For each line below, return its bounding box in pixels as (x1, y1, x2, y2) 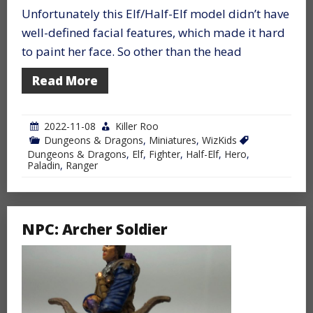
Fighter (149, 147, 180, 161)
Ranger (66, 158, 98, 172)
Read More (32, 72, 98, 89)
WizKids (202, 133, 237, 147)
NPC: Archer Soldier (22, 219, 168, 239)
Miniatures (149, 133, 196, 147)
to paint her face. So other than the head (22, 43, 242, 59)
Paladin (27, 158, 60, 172)
